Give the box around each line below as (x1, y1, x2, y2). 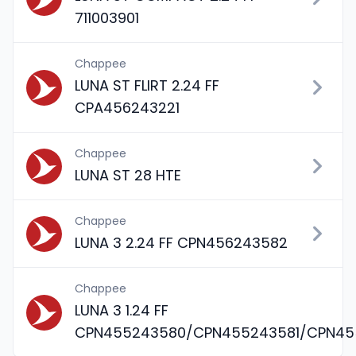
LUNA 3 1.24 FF (75, 300, 168, 320)
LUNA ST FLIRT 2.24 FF (75, 75, 219, 95)
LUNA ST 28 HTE (75, 165, 181, 185)
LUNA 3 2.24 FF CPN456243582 (75, 233, 288, 253)
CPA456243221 (75, 98, 180, 118)
